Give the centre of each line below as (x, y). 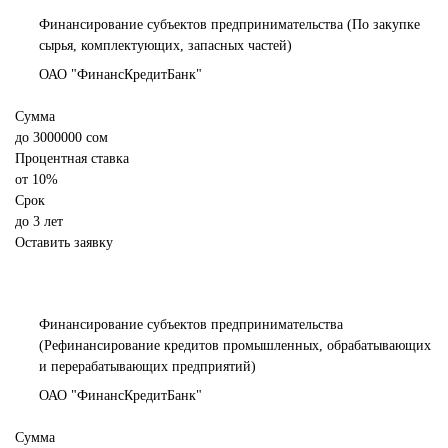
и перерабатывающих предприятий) (147, 367)
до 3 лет (39, 222)
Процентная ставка (72, 159)
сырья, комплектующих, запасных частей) (165, 46)
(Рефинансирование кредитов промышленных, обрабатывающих (235, 346)
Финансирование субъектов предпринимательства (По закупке (229, 25)
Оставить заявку (64, 243)
